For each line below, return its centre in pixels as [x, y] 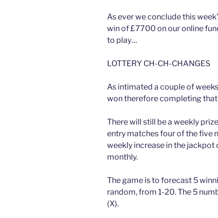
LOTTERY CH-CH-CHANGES [159, 63]
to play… [122, 40]
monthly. [123, 157]
